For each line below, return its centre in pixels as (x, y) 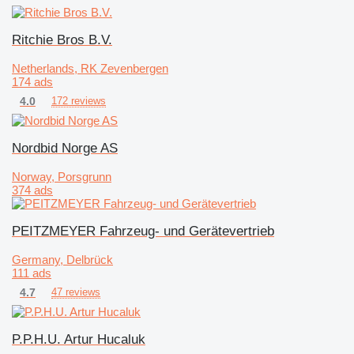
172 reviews (79, 100)
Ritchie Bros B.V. (62, 40)
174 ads (32, 81)
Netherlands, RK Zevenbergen (90, 68)
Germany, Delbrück (62, 259)
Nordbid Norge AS (65, 148)
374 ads (32, 190)
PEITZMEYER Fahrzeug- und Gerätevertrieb (143, 231)
